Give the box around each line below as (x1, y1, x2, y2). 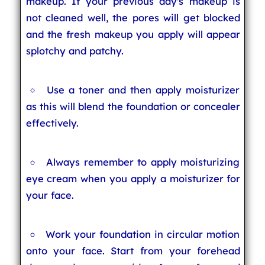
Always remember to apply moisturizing (46, 156, 240, 168)
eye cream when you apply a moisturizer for (25, 172, 241, 185)
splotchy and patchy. (25, 44, 124, 57)
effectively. (25, 117, 79, 129)
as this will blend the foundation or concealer (25, 100, 241, 112)
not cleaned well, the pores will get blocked (25, 11, 241, 24)
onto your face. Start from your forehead (25, 244, 241, 257)
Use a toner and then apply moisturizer (47, 83, 240, 96)
